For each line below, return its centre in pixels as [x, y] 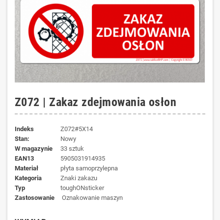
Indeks [24, 129]
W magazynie [34, 148]
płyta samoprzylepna [89, 168]
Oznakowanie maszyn [92, 197]
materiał [29, 168]
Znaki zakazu [79, 178]
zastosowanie [37, 197]
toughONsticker [82, 188]
